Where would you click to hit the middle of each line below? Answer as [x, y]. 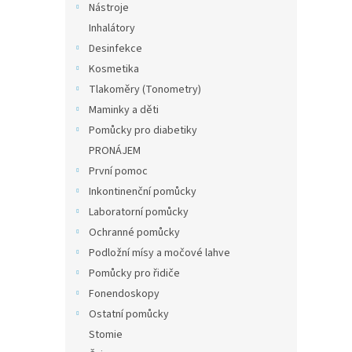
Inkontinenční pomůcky [143, 192]
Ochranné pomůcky [134, 233]
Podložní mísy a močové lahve [159, 253]
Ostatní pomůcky [129, 314]
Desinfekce [115, 49]
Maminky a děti [124, 110]
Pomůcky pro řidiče [134, 273]
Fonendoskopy [124, 294]
